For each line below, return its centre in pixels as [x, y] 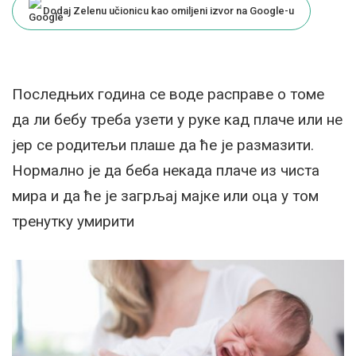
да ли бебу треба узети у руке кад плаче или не [177, 120]
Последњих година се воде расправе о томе [168, 94]
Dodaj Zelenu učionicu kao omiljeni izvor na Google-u [168, 11]
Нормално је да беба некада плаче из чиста [166, 170]
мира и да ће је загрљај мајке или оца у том [165, 196]
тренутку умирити [73, 221]
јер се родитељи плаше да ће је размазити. [163, 145]
